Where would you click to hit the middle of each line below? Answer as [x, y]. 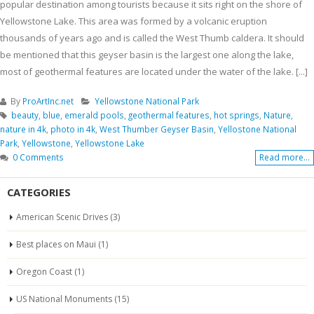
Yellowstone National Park [147, 101]
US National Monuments [64, 299]
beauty [25, 115]
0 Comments [38, 157]
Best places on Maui [56, 244]
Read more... [285, 157]
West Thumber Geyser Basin [157, 129]
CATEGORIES [39, 192]
